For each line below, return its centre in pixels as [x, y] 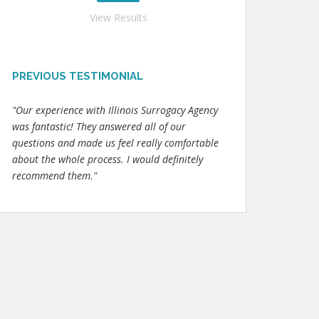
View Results [118, 17]
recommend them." [54, 176]
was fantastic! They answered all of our [99, 126]
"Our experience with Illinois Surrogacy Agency [115, 110]
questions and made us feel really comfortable [115, 143]
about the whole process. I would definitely [108, 159]
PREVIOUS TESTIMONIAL [78, 76]
